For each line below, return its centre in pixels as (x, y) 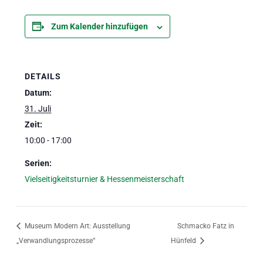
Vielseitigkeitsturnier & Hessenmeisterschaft (105, 179)
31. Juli (38, 109)
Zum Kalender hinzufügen (100, 27)
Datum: (38, 93)
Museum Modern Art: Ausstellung (76, 226)
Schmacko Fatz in (205, 226)
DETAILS (43, 77)
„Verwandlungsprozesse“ (55, 240)
